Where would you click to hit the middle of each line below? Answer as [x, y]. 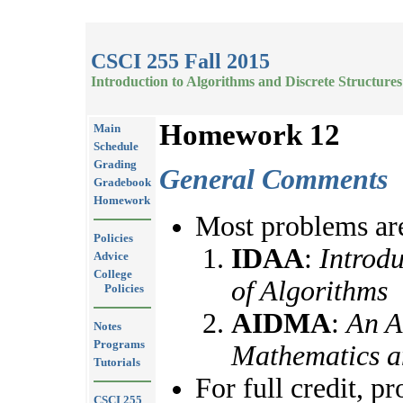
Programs [119, 344]
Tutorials [117, 362]
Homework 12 [250, 135]
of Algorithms [309, 291]
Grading [115, 164]
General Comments [273, 180]
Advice [111, 256]
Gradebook [122, 182]
